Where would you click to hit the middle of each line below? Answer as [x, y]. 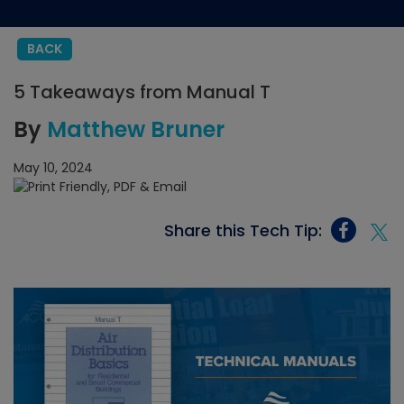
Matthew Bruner [136, 129]
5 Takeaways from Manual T [142, 92]
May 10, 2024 [53, 168]
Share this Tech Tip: [243, 230]
